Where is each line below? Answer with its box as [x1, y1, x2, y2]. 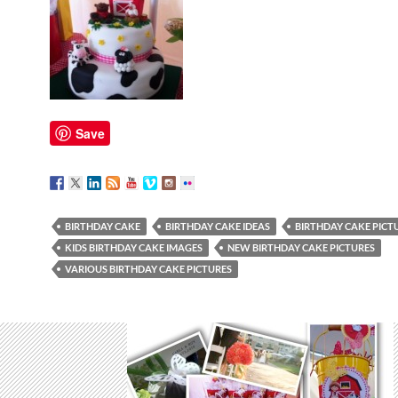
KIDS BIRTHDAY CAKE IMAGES [65, 242, 203, 253]
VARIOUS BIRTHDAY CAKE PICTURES [65, 263, 232, 275]
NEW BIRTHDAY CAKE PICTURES [227, 242, 375, 253]
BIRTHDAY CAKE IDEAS [165, 220, 270, 232]
